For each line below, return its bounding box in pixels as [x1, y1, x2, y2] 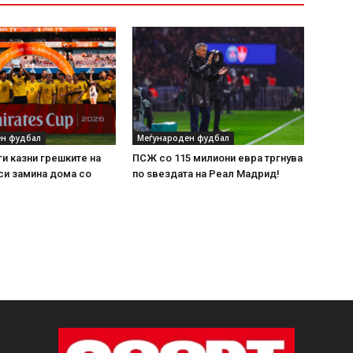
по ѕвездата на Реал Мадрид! [132, 168, 280, 180]
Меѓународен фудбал [137, 132, 229, 143]
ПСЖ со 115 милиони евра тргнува [132, 152, 303, 164]
